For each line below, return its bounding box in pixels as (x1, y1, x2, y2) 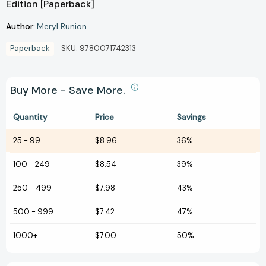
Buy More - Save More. (10, 83, 128, 97)
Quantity (13, 112, 47, 122)
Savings (177, 112, 206, 122)
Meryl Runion (37, 20, 87, 31)
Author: (6, 20, 35, 31)
